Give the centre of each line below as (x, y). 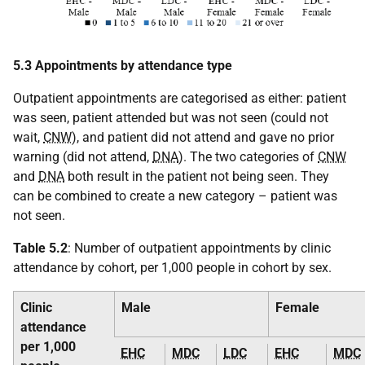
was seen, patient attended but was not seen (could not (171, 118)
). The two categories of (248, 157)
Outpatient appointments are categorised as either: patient (180, 99)
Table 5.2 (40, 248)
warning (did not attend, (83, 157)
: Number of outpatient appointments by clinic (199, 248)
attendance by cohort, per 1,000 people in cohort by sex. (172, 268)
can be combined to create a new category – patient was (175, 196)
